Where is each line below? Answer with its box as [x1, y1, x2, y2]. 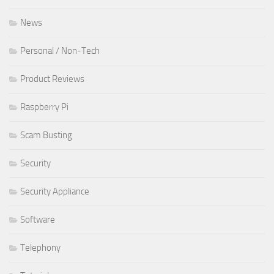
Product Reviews [20, 73, 84, 85]
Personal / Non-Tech [20, 45, 100, 57]
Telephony [20, 242, 61, 254]
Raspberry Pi [20, 102, 68, 113]
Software [20, 214, 55, 226]
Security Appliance [20, 186, 89, 198]
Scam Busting [20, 130, 72, 141]
